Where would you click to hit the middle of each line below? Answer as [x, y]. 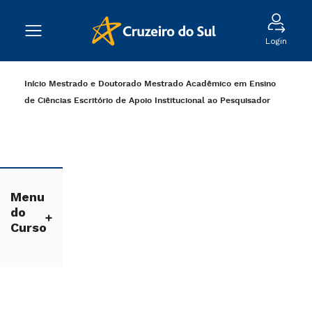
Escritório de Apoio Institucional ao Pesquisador [172, 101]
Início [35, 84]
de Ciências [48, 101]
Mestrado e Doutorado [95, 84]
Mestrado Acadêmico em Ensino [210, 84]
